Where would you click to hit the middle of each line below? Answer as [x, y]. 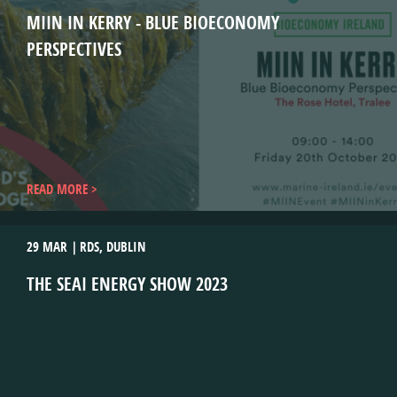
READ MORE [57, 189]
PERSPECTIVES [74, 49]
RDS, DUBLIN [113, 247]
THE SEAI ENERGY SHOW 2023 [127, 284]
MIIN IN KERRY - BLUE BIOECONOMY [153, 23]
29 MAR [47, 247]
